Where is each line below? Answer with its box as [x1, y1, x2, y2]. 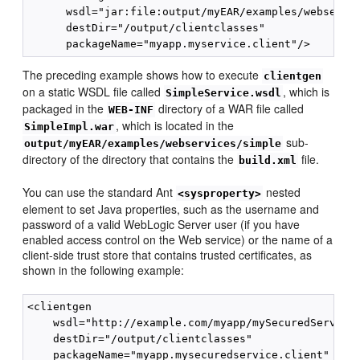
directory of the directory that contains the [22, 151, 238, 168]
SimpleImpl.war [24, 121, 115, 133]
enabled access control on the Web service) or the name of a [22, 231, 333, 248]
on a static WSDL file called [22, 84, 165, 100]
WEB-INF [108, 104, 154, 117]
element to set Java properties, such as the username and [22, 201, 320, 218]
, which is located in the [116, 117, 235, 134]
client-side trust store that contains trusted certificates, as [22, 247, 313, 264]
